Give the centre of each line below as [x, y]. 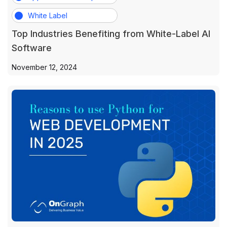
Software [32, 48]
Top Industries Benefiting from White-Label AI [111, 34]
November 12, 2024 [44, 67]
